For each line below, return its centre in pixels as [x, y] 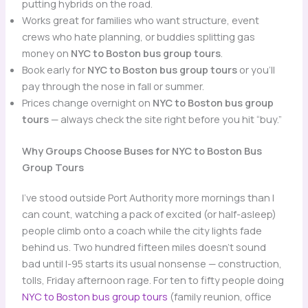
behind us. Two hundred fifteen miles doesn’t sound [144, 247]
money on [46, 53]
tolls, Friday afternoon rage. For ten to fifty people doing [153, 280]
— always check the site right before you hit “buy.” [165, 119]
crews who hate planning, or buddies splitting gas [138, 37]
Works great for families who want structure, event [140, 20]
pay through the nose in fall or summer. [113, 86]
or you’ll [256, 70]
